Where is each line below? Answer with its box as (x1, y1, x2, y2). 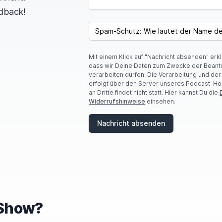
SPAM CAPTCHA (88, 22, 140, 29)
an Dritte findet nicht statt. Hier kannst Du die (89, 89, 220, 96)
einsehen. (145, 98, 176, 105)
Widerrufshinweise (89, 98, 146, 105)
